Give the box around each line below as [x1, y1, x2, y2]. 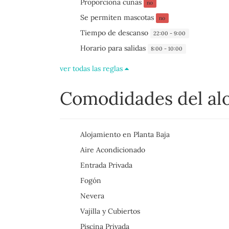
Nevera [80, 191, 104, 201]
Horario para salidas [80, 43, 148, 53]
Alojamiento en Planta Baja [80, 130, 170, 140]
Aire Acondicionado [80, 145, 145, 155]
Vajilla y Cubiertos [80, 207, 140, 216]
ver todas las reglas [60, 64, 125, 74]
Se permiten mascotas [80, 13, 156, 22]
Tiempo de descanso [80, 28, 150, 38]
